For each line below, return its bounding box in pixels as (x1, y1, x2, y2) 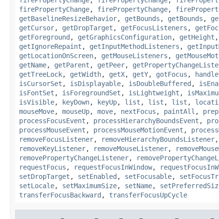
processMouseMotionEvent (93, 126, 183, 134)
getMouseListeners (101, 51, 168, 60)
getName (19, 61, 46, 69)
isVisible (19, 98, 54, 106)
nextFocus (121, 107, 156, 115)
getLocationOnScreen (19, 51, 93, 60)
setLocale (19, 181, 54, 190)
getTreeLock (19, 70, 62, 78)
